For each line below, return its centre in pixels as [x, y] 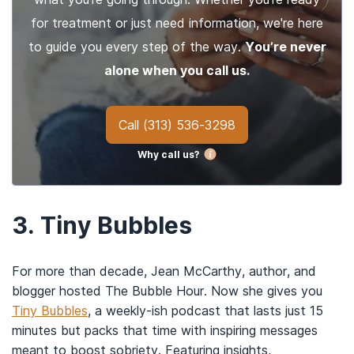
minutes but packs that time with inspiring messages [165, 330]
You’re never [285, 47]
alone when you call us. [177, 70]
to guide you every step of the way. [136, 47]
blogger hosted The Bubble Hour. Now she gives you [167, 291]
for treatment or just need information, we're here [177, 23]
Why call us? [168, 154]
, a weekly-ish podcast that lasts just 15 [205, 311]
